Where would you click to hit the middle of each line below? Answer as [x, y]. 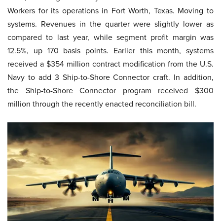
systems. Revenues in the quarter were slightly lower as [110, 24]
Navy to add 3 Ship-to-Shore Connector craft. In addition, [110, 77]
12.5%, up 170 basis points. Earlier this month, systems [110, 51]
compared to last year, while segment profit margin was [110, 37]
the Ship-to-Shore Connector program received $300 [110, 91]
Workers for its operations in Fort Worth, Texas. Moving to [110, 11]
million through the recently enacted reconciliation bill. [102, 104]
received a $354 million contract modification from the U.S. [110, 64]
